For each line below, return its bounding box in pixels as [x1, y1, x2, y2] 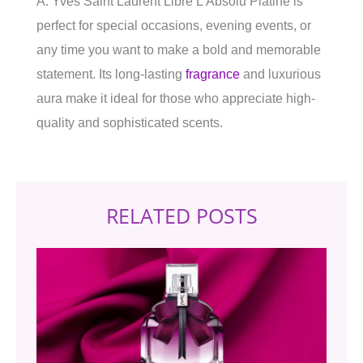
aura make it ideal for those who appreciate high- [36, 92, 315, 106]
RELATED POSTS [105, 202, 258, 230]
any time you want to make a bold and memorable [36, 43, 321, 58]
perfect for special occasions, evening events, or [36, 19, 311, 33]
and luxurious [240, 67, 321, 82]
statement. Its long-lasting [36, 67, 186, 82]
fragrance [186, 67, 240, 82]
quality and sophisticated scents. [36, 116, 223, 130]
